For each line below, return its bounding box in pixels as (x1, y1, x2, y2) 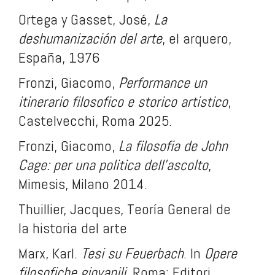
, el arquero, (162, 29, 231, 48)
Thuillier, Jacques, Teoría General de (18, 199, 231, 219)
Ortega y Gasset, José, (18, 10, 154, 29)
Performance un (118, 73, 207, 92)
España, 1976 (18, 48, 100, 67)
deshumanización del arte (18, 29, 162, 48)
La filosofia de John (118, 136, 228, 155)
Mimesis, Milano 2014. (18, 174, 147, 193)
